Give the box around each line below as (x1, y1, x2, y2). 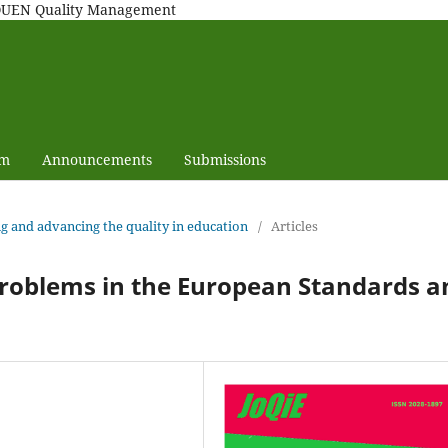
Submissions (183, 149, 266, 169)
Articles (271, 216, 318, 235)
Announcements (41, 149, 152, 169)
